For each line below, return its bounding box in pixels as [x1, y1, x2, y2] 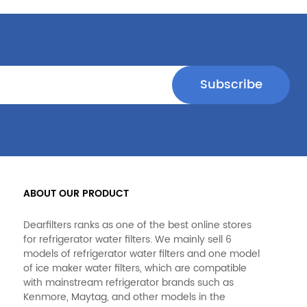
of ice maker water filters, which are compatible [23, 260, 247, 277]
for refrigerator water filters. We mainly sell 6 [23, 232, 232, 248]
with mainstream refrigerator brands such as [23, 275, 234, 291]
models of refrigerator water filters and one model [23, 246, 260, 262]
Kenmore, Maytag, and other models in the [23, 289, 226, 306]
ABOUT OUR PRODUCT [23, 186, 130, 202]
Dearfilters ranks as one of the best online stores [23, 217, 252, 234]
